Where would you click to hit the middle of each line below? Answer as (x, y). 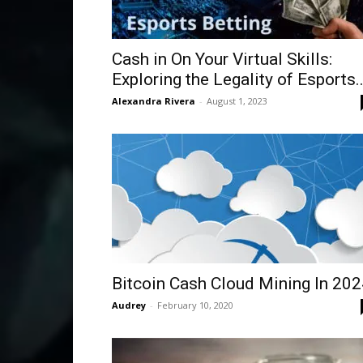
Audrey (129, 305)
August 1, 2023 (237, 101)
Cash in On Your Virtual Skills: (222, 59)
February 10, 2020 (195, 305)
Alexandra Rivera (154, 101)
